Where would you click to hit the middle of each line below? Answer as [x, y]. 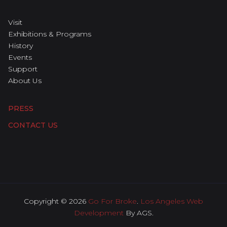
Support [23, 69]
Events [20, 57]
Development [99, 213]
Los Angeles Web [172, 201]
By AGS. [138, 213]
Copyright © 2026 [56, 201]
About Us [25, 81]
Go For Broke [112, 201]
